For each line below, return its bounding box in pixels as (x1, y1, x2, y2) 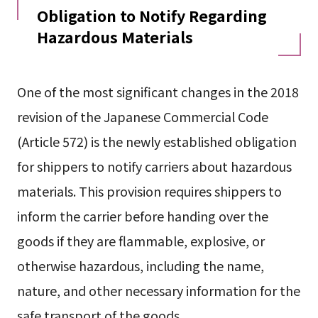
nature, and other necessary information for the (16, 280, 300, 300)
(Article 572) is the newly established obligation (16, 131, 297, 150)
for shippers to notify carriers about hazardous (16, 156, 292, 175)
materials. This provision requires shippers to (16, 181, 282, 200)
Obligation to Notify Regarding (36, 4, 267, 26)
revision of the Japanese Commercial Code (16, 106, 268, 126)
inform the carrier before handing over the (16, 206, 268, 225)
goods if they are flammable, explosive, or (16, 231, 265, 250)
